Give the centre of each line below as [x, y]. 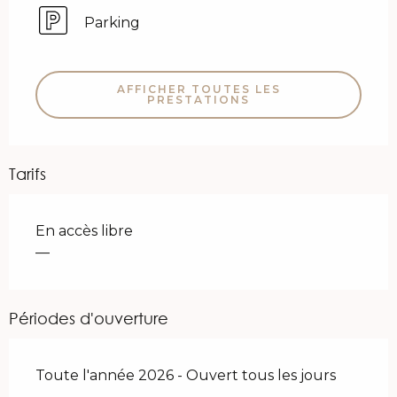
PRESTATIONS [198, 100]
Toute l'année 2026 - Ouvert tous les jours [186, 376]
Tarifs [27, 174]
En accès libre [84, 231]
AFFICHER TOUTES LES [198, 90]
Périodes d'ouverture [89, 319]
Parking [112, 23]
